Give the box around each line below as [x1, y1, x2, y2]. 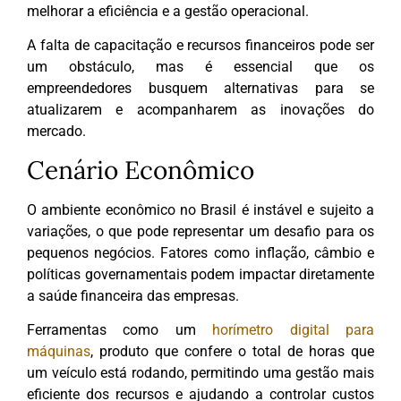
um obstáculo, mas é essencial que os [27, 58, 374, 76]
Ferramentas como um [27, 321, 213, 339]
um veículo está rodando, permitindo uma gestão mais [27, 364, 374, 382]
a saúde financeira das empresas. [27, 286, 243, 304]
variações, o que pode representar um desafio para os [27, 222, 374, 240]
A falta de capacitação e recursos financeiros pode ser [27, 37, 374, 55]
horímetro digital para [212, 321, 375, 339]
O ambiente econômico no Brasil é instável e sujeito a [27, 200, 374, 218]
